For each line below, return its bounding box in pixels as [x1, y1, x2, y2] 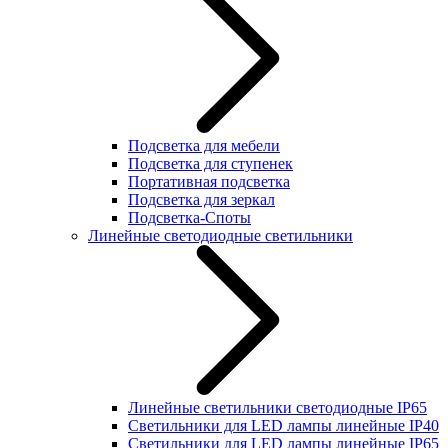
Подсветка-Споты [128, 208, 251, 226]
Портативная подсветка [128, 172, 290, 190]
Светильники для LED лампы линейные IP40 [128, 416, 439, 434]
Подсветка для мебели [128, 136, 280, 154]
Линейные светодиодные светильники [88, 226, 353, 244]
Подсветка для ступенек [128, 154, 293, 172]
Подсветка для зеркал [128, 190, 275, 208]
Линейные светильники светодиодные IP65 [128, 398, 427, 416]
